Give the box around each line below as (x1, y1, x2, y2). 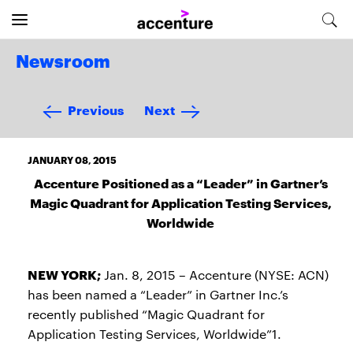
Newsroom (16, 54, 110, 71)
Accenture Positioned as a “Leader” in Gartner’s (33, 173, 328, 191)
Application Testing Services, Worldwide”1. (28, 325, 281, 342)
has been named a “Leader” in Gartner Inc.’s (28, 286, 288, 303)
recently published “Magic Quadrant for (28, 306, 265, 322)
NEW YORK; (28, 265, 101, 283)
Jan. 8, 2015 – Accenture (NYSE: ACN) (101, 266, 329, 283)
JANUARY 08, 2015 (28, 153, 117, 166)
